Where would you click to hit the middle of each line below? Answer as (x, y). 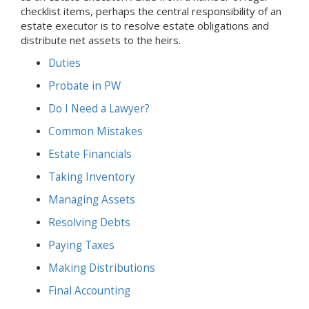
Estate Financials (90, 154)
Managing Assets (92, 200)
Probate (69, 86)
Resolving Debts (89, 223)
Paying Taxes (81, 246)
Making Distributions (102, 268)
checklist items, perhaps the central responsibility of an (151, 11)
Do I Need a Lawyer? (99, 109)
